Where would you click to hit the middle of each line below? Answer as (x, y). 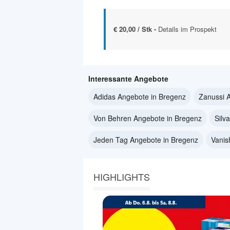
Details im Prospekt (187, 29)
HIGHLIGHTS (122, 177)
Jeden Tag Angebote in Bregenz (146, 140)
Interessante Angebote (128, 79)
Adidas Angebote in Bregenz (140, 97)
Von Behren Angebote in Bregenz (148, 118)
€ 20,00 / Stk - (136, 29)
